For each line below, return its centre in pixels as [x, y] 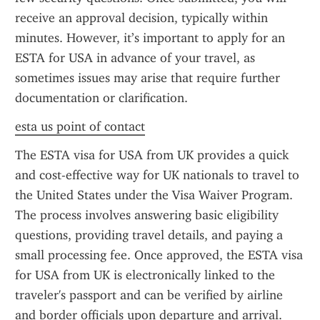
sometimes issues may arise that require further [147, 78]
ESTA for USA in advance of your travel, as [135, 58]
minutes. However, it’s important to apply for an [150, 38]
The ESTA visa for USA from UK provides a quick [152, 155]
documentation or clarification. [101, 98]
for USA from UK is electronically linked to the [145, 275]
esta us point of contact [80, 126]
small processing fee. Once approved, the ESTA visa [159, 255]
